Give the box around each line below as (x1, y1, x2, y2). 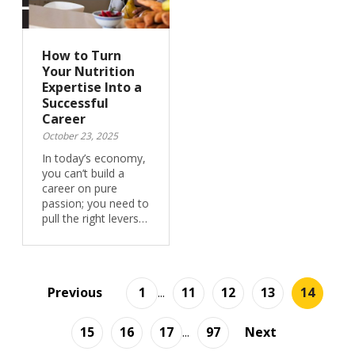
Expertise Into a (41, 78, 142, 96)
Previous (48, 284, 102, 301)
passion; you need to (41, 196, 149, 211)
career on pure (41, 181, 117, 196)
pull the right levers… (41, 211, 147, 226)
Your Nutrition (41, 63, 135, 80)
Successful (41, 94, 109, 112)
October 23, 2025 (41, 129, 118, 143)
